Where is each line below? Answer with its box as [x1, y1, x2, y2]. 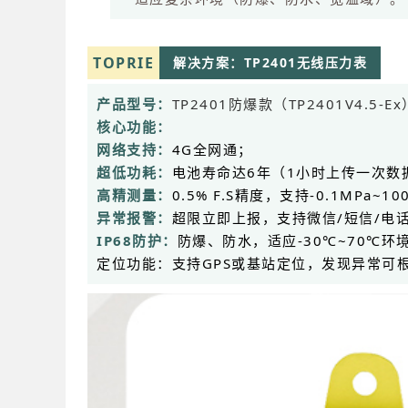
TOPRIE [93, 53, 154, 74]
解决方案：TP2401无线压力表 [173, 54, 367, 72]
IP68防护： [97, 231, 178, 250]
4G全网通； [171, 140, 263, 159]
